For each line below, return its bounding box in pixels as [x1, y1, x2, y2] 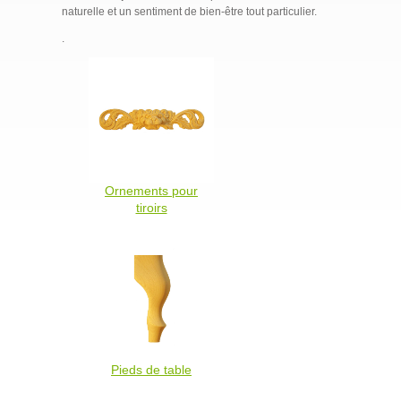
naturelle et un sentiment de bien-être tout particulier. [62, 4, 317, 18]
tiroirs [135, 200, 167, 215]
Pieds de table [111, 362, 192, 377]
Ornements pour [105, 183, 198, 198]
